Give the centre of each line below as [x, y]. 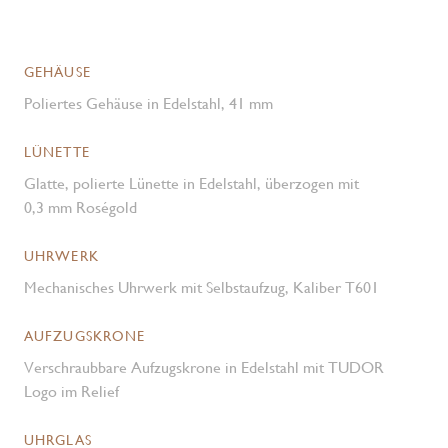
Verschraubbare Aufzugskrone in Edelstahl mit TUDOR [204, 367]
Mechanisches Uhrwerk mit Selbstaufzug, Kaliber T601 [201, 287]
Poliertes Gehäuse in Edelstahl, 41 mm [148, 103]
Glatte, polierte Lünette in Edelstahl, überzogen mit [191, 183]
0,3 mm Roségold [80, 207]
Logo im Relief [71, 391]
